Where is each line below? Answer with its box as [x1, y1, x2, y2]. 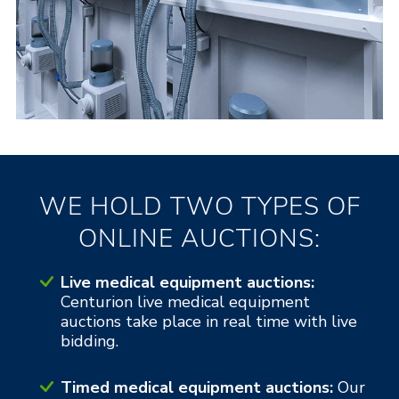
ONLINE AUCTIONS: [78, 221, 321, 256]
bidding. [60, 330, 118, 352]
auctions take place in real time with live [60, 310, 357, 332]
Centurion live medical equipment [60, 290, 310, 313]
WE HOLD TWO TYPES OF [38, 189, 361, 224]
